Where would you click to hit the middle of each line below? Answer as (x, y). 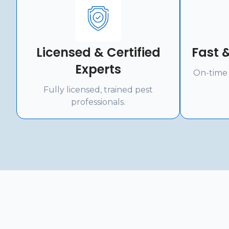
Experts (98, 69)
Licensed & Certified (98, 52)
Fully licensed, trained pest (98, 90)
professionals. (98, 102)
